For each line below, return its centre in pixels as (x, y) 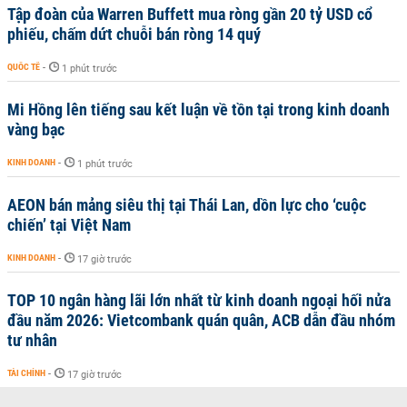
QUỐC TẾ (24, 66)
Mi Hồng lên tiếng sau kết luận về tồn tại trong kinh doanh (199, 109)
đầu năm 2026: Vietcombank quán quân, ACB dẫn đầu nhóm (201, 320)
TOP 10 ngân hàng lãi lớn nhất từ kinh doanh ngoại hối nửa (199, 300)
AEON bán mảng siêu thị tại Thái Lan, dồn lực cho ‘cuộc (187, 204)
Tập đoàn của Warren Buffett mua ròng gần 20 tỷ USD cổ (190, 14)
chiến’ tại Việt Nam (69, 224)
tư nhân (32, 340)
